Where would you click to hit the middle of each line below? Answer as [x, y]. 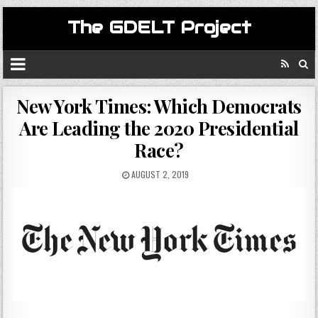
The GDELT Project [159, 27]
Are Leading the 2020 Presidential [159, 128]
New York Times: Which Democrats [159, 106]
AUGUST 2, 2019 [159, 174]
